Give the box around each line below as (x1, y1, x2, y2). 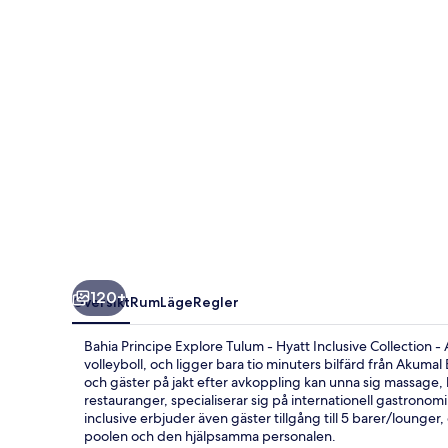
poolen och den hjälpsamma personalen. (84, 426, 336, 445)
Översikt (72, 292, 130, 311)
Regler (193, 292, 239, 311)
